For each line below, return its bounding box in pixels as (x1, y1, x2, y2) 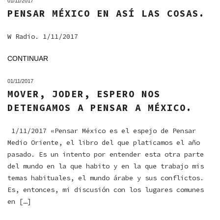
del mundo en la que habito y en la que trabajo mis (7, 162, 204, 170)
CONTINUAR (7, 55, 48, 62)
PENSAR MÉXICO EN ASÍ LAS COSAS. (7, 7, 205, 19)
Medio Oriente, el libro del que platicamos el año (7, 138, 200, 147)
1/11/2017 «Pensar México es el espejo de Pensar (7, 126, 196, 135)
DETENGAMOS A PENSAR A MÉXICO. (7, 102, 192, 113)
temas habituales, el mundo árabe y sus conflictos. (7, 173, 204, 182)
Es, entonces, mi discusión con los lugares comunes (7, 185, 204, 194)
